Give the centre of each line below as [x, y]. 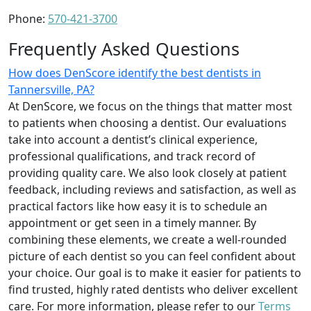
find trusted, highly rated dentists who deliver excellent [153, 289]
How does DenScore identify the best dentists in [135, 73]
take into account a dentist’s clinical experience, [133, 139]
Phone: [28, 18]
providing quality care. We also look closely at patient [148, 173]
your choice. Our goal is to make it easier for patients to [155, 272]
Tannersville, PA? [51, 89]
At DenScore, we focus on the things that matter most [150, 106]
